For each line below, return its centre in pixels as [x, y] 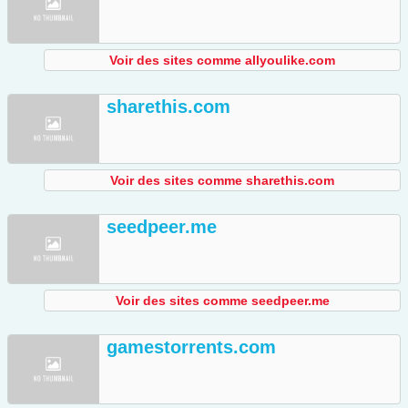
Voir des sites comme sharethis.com [222, 181]
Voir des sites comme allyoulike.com [222, 61]
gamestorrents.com [191, 347]
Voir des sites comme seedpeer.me [222, 301]
